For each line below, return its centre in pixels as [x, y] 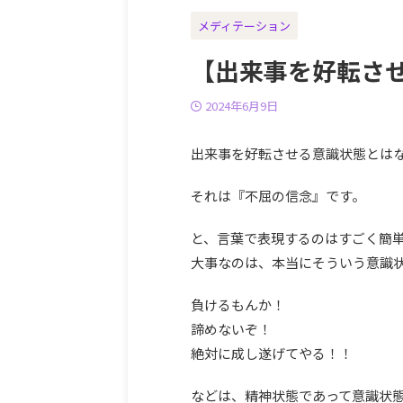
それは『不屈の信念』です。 [278, 196]
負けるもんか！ [238, 304]
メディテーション [244, 26]
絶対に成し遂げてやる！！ [272, 353]
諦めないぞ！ [231, 329]
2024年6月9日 [242, 106]
